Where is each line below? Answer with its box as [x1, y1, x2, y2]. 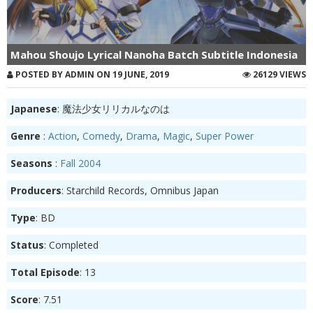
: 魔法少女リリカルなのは [57, 101, 170, 115]
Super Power [196, 129, 254, 143]
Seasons [10, 156, 55, 170]
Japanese [10, 101, 57, 115]
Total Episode [10, 265, 80, 279]
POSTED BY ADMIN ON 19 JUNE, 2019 [13, 68, 169, 80]
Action [48, 129, 77, 143]
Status [10, 238, 44, 252]
